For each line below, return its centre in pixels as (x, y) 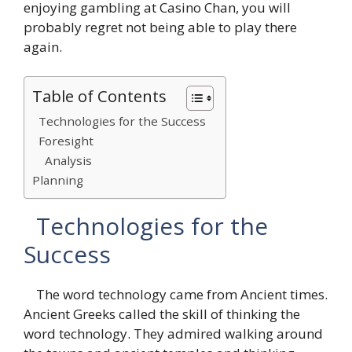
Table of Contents (99, 96)
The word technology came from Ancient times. (176, 294)
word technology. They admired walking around (173, 334)
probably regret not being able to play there (160, 27)
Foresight (63, 141)
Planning (58, 180)
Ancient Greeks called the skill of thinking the (162, 314)
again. (44, 46)
